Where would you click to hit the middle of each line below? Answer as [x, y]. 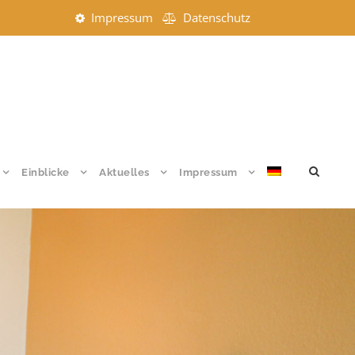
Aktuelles [124, 172]
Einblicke [46, 172]
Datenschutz [217, 17]
